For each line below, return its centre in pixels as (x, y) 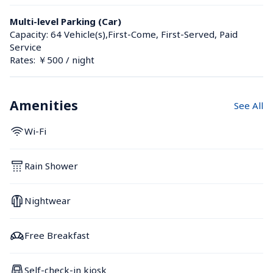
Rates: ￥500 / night (52, 59)
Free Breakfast (57, 236)
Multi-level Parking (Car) (66, 21)
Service (26, 47)
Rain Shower (51, 166)
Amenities (44, 105)
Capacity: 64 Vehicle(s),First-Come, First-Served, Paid (124, 34)
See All (249, 105)
